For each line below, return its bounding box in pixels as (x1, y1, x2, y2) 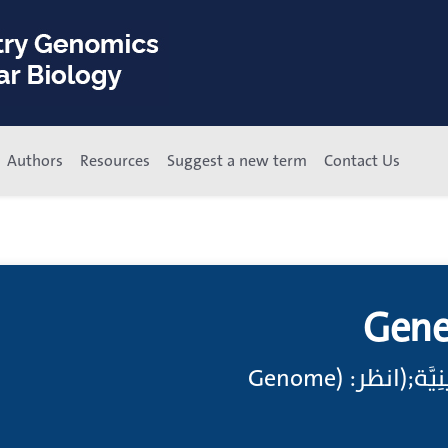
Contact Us (324, 148, 400, 174)
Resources (80, 148, 150, 174)
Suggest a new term (167, 148, 307, 174)
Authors (7, 148, 63, 174)
